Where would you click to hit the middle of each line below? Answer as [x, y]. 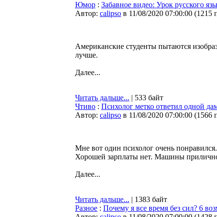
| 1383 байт [148, 199]
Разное [86, 208]
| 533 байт [146, 98]
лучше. [86, 55]
